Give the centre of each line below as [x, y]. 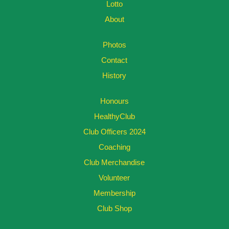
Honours [114, 101]
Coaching [114, 147]
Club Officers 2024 [114, 132]
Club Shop [114, 208]
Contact [114, 60]
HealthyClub [114, 116]
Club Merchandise [114, 162]
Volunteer [114, 178]
